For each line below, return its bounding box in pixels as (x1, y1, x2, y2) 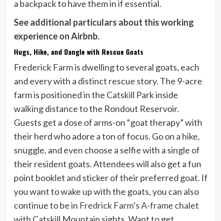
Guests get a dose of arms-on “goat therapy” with (13, 116, 202, 128)
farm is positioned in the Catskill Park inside (13, 89, 178, 100)
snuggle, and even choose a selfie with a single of (13, 144, 200, 155)
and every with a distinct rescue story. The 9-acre (13, 75, 202, 86)
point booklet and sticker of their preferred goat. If (13, 172, 208, 183)
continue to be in (13, 199, 79, 211)
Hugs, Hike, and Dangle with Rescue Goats (13, 46, 144, 57)
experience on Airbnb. (13, 30, 100, 41)
